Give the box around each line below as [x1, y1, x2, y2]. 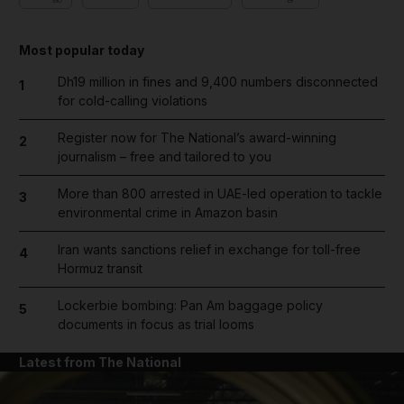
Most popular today [19, 42, 144, 58]
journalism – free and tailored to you [57, 149, 271, 164]
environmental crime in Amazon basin [57, 205, 278, 220]
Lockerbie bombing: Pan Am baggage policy [57, 298, 323, 313]
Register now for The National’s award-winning [57, 130, 336, 145]
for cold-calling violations [57, 93, 207, 108]
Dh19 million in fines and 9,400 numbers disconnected [57, 74, 378, 89]
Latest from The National [19, 354, 181, 370]
